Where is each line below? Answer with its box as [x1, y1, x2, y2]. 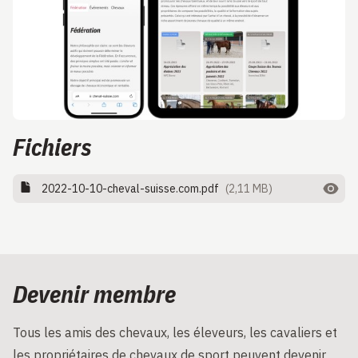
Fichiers [13, 131, 92, 163]
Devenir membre [13, 278, 176, 310]
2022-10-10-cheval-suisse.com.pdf [42, 181, 219, 197]
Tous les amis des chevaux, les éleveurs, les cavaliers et [13, 324, 337, 341]
